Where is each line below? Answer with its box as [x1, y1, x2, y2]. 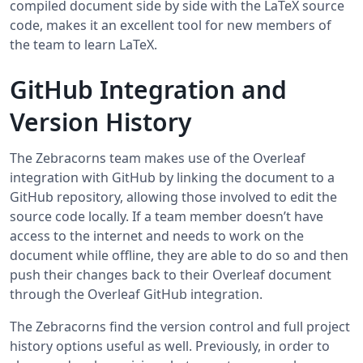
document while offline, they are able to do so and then [10, 246, 348, 265]
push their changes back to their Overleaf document [10, 266, 331, 284]
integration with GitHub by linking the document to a [10, 169, 335, 187]
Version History [10, 105, 191, 139]
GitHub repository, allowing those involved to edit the [10, 188, 337, 207]
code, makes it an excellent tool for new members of [10, 16, 331, 35]
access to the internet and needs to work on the [10, 227, 304, 246]
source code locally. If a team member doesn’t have [10, 207, 323, 226]
